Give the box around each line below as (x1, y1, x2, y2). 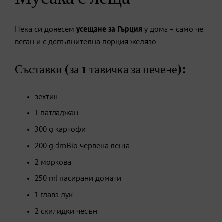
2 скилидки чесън (35, 207, 97, 216)
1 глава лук (35, 191, 73, 199)
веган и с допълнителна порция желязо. (15, 38, 159, 46)
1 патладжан (35, 109, 78, 117)
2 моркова (35, 158, 71, 166)
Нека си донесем (15, 25, 76, 34)
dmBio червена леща (53, 142, 130, 150)
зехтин (35, 93, 58, 101)
